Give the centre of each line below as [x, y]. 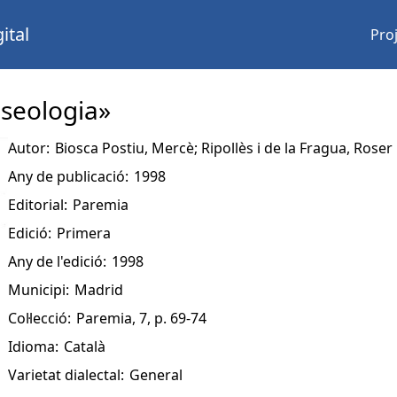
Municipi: [39, 290]
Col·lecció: [39, 318]
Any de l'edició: [57, 261]
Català [85, 346]
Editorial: [38, 205]
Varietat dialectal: [66, 375]
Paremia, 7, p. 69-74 [142, 318]
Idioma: [33, 346]
